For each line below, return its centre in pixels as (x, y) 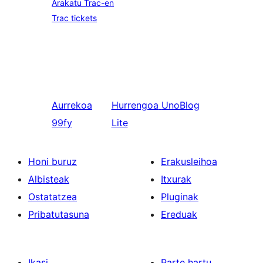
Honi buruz (53, 161)
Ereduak (179, 214)
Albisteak (49, 179)
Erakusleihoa (189, 161)
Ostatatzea (53, 197)
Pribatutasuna (59, 214)
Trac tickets (74, 18)
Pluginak (180, 197)
